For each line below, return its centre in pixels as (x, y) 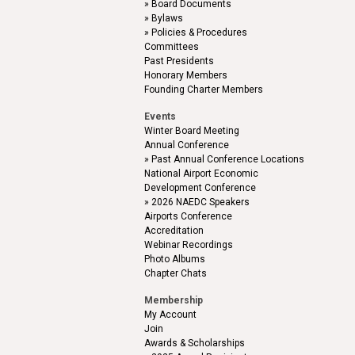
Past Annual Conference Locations (228, 159)
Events (160, 116)
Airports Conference (188, 216)
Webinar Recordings (189, 244)
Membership (174, 300)
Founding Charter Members (204, 89)
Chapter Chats (176, 273)
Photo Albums (175, 259)
